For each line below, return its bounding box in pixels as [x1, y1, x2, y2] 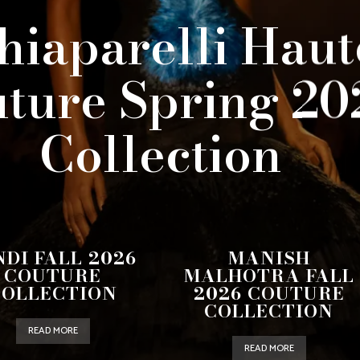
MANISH [227, 244, 310, 272]
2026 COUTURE [193, 280, 345, 307]
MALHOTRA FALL [183, 262, 354, 289]
